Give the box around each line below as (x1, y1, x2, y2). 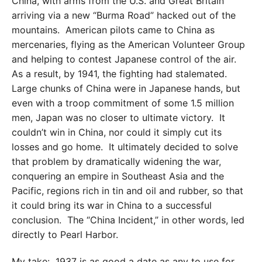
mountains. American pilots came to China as (12, 23, 215, 36)
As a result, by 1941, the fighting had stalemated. (12, 67, 230, 80)
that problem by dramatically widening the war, (12, 155, 221, 167)
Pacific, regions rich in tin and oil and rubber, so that (12, 184, 243, 196)
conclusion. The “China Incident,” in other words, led (12, 213, 244, 226)
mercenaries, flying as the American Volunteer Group (12, 38, 245, 50)
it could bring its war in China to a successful (12, 199, 212, 211)
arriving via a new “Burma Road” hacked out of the (12, 9, 236, 21)
